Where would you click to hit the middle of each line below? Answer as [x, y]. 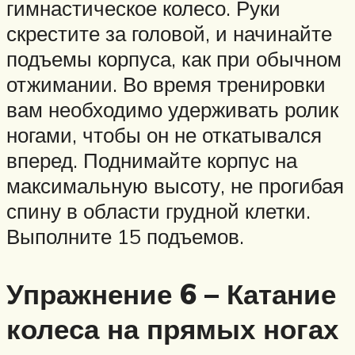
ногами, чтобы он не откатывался [164, 134]
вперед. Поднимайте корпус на [152, 160]
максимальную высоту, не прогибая [175, 185]
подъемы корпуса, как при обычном [174, 58]
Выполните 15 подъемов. [125, 236]
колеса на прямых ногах [172, 329]
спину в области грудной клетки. [158, 210]
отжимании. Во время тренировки [166, 84]
